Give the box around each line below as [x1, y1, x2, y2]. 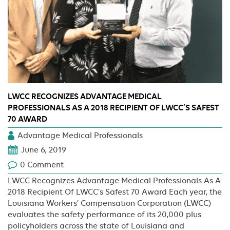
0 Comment [20, 160, 64, 170]
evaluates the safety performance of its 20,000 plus [8, 209, 201, 219]
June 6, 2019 [21, 145, 66, 155]
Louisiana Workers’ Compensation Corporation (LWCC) [8, 198, 211, 208]
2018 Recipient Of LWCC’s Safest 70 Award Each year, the [8, 187, 222, 197]
